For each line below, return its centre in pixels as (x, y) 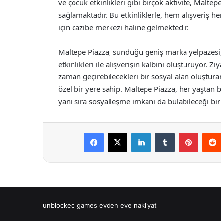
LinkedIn (163, 132)
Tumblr (184, 132)
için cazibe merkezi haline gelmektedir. (124, 27)
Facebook (118, 132)
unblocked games (70, 205)
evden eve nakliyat (128, 205)
